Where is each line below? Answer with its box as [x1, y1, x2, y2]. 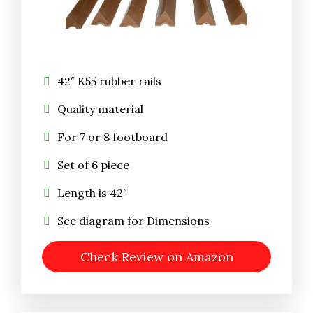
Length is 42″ [57, 186, 127, 201]
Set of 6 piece [57, 158, 129, 173]
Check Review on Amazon [80, 249, 233, 265]
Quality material [57, 102, 143, 117]
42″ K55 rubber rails [57, 74, 161, 89]
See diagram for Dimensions [57, 214, 210, 228]
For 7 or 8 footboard [57, 130, 168, 145]
